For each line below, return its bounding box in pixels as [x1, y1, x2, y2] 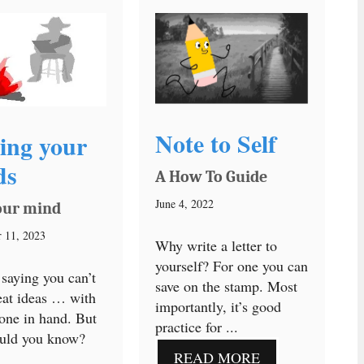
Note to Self [155, 124, 277, 161]
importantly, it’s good [155, 296, 282, 316]
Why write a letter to [155, 235, 278, 255]
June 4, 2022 [155, 195, 214, 211]
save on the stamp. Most [155, 275, 298, 296]
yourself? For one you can [155, 255, 309, 275]
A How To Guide [155, 167, 268, 186]
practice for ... [155, 316, 239, 336]
